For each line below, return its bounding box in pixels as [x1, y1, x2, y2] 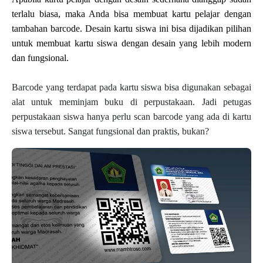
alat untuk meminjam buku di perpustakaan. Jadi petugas [12, 96, 251, 107]
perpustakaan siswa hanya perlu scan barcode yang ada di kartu [12, 111, 251, 122]
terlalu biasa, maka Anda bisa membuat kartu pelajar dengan [12, 8, 251, 19]
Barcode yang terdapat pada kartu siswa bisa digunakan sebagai [12, 82, 251, 92]
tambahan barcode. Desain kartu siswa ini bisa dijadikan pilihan [12, 23, 251, 33]
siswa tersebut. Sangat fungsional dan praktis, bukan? [12, 126, 209, 136]
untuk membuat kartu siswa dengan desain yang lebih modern [12, 38, 251, 48]
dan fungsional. [12, 52, 69, 63]
